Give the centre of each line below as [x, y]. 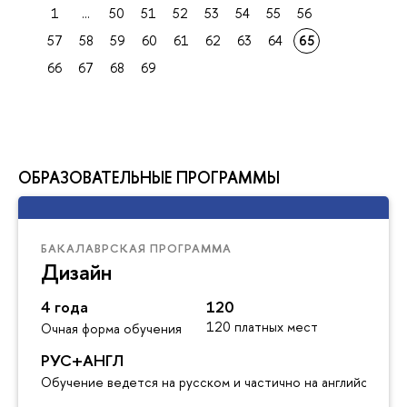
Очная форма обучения [111, 329]
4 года [65, 307]
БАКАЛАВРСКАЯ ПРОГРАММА [136, 248]
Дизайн [76, 271]
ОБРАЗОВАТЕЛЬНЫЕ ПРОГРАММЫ [149, 177]
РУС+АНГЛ [82, 361]
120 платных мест [262, 327]
